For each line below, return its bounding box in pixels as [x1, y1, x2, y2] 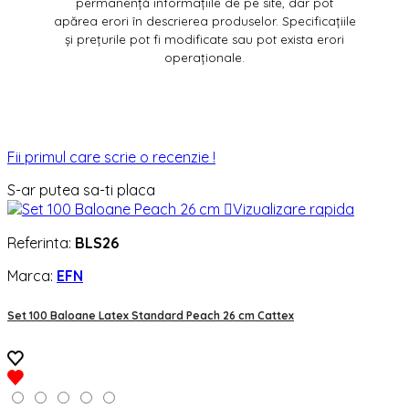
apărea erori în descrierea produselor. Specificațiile [53, 14, 356, 29]
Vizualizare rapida [233, 200, 354, 219]
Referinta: [7, 234, 75, 253]
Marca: [7, 267, 57, 286]
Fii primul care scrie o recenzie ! [7, 148, 215, 167]
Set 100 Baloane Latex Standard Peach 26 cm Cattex [7, 308, 294, 322]
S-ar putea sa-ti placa [7, 181, 155, 200]
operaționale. [164, 50, 245, 66]
